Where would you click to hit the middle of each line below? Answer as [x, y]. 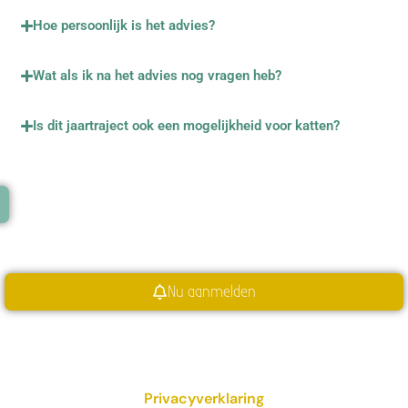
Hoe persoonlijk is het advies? [124, 25]
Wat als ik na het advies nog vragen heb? [158, 76]
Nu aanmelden [212, 291]
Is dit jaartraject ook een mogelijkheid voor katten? [187, 126]
